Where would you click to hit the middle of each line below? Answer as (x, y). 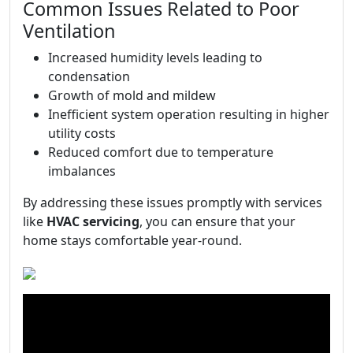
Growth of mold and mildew (132, 95)
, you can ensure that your (217, 221)
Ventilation (69, 31)
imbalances (82, 171)
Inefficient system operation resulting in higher (189, 114)
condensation (89, 76)
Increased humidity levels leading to (155, 58)
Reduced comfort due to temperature (161, 152)
